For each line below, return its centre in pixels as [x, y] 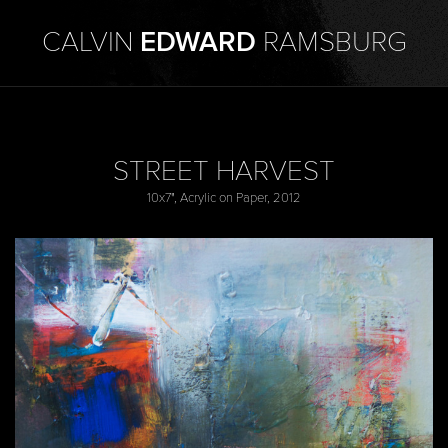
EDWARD [197, 43]
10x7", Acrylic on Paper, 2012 [224, 198]
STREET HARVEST [224, 172]
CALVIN [90, 43]
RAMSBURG [331, 43]
